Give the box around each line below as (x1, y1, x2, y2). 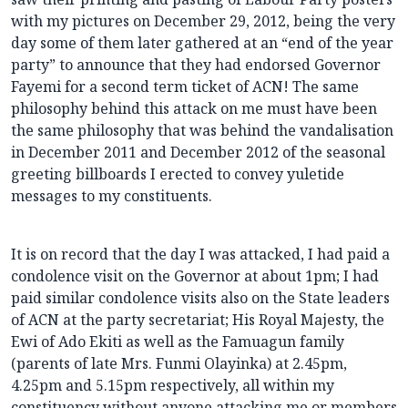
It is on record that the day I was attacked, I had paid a (11, 244, 390, 265)
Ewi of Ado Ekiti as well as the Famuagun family (11, 331, 344, 352)
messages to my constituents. (11, 186, 212, 207)
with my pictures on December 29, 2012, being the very (11, 11, 395, 32)
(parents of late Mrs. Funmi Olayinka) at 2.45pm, (11, 353, 347, 374)
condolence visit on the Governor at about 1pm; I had (11, 266, 379, 287)
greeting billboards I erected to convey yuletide (11, 164, 344, 185)
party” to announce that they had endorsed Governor (11, 55, 381, 76)
